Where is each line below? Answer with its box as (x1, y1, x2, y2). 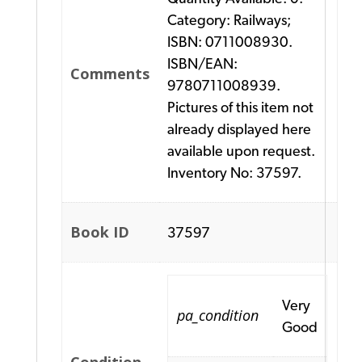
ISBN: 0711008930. (167, 33, 293, 51)
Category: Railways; (167, 11, 292, 29)
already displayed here (167, 120, 312, 138)
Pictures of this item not (167, 99, 314, 116)
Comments (70, 64, 150, 84)
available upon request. (167, 142, 316, 160)
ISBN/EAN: (167, 55, 238, 73)
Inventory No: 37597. (167, 164, 302, 182)
